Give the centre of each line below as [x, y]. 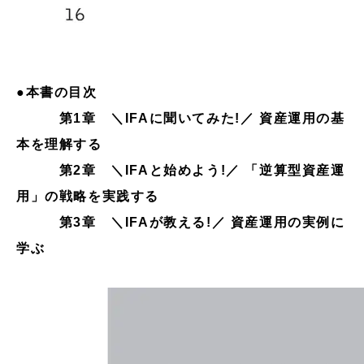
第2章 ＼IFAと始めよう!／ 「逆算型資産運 [202, 170]
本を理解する [59, 144]
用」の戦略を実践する [88, 196]
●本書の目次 [57, 92]
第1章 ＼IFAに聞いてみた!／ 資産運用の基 [202, 118]
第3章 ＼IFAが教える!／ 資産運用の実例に [202, 222]
